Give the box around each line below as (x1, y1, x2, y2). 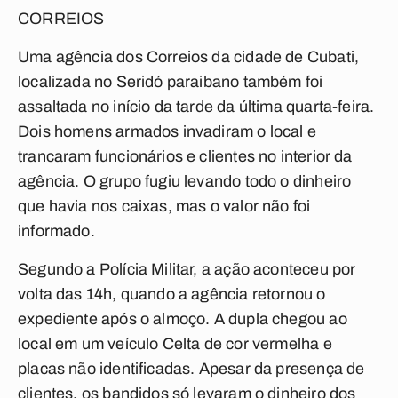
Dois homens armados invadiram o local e (18, 123, 317, 140)
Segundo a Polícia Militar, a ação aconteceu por (18, 260, 356, 278)
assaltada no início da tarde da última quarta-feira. (18, 98, 375, 115)
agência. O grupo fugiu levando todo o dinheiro (18, 172, 352, 190)
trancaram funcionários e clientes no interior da (18, 147, 353, 165)
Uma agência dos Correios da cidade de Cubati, (18, 48, 360, 66)
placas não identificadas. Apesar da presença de (18, 360, 365, 378)
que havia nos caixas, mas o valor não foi (18, 197, 311, 215)
